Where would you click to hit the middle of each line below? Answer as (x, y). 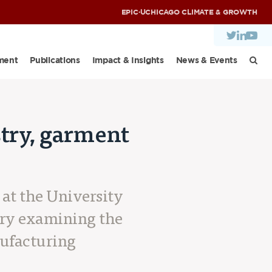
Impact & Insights (128, 61)
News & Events (206, 61)
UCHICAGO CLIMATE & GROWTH (199, 12)
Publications (55, 61)
